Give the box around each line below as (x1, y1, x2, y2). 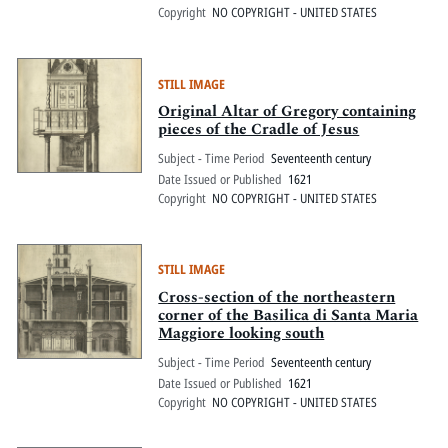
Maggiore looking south (158, 321, 325, 345)
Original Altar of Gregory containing (158, 100, 417, 124)
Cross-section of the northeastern (158, 285, 396, 309)
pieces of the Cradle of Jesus (158, 118, 360, 142)
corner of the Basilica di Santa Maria (158, 303, 419, 327)
